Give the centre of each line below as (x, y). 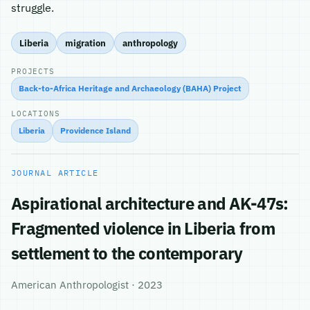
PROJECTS (33, 71)
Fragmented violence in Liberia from (143, 228)
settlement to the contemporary (127, 253)
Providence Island (95, 130)
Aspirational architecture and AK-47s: (150, 203)
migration (85, 43)
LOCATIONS (36, 113)
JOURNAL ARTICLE (55, 173)
